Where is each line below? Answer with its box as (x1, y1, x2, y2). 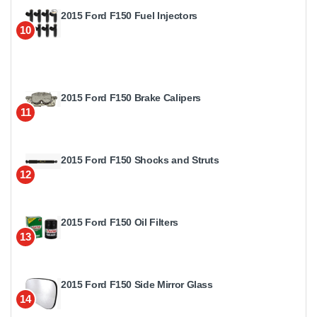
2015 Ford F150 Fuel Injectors (61, 9, 197, 21)
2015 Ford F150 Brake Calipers (61, 91, 201, 103)
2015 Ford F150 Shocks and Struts (61, 154, 219, 166)
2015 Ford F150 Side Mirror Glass (61, 278, 213, 290)
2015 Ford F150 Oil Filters (61, 216, 178, 228)
